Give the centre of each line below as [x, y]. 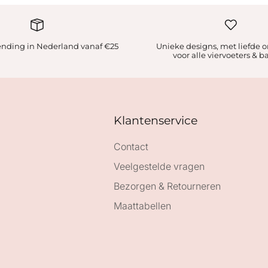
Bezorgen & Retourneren [167, 186]
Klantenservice [155, 120]
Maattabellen [142, 205]
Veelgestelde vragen [159, 166]
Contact [131, 146]
